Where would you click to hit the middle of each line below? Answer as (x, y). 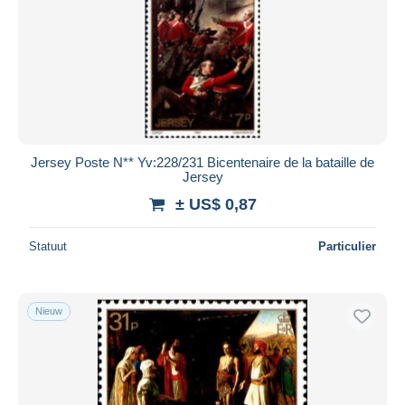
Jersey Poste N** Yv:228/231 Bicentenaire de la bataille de (202, 162)
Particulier (347, 246)
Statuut (48, 246)
